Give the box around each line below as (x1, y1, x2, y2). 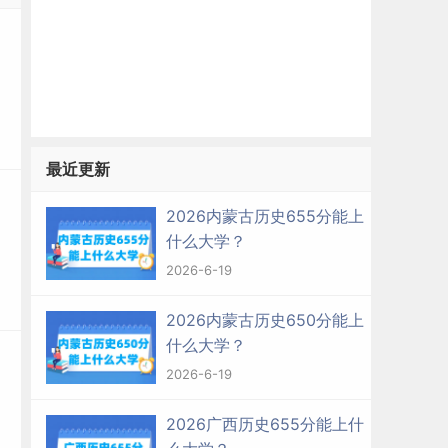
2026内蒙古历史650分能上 (166, 310, 364, 330)
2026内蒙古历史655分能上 (166, 206, 364, 226)
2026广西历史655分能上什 (166, 414, 364, 434)
